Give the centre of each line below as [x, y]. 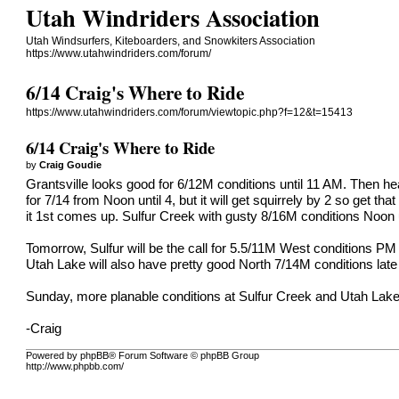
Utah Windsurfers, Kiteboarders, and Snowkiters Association [171, 41]
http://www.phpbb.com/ [75, 366]
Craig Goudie [71, 164]
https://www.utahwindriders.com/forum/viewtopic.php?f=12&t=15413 [190, 113]
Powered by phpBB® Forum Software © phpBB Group [143, 356]
